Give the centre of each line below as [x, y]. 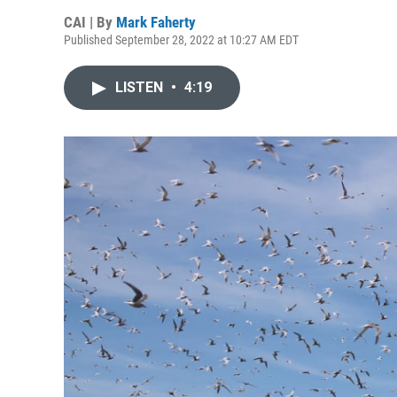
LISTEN [141, 87]
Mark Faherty [156, 22]
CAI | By [90, 22]
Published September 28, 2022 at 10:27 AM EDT [181, 40]
